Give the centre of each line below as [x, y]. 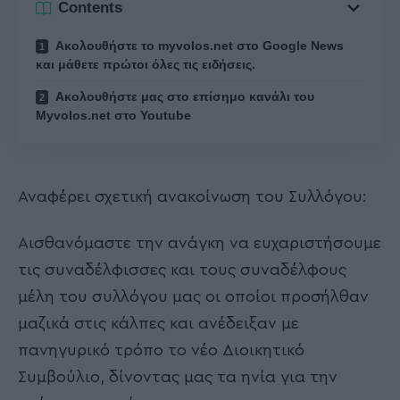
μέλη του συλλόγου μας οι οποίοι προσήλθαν [193, 297]
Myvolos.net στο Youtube [113, 115]
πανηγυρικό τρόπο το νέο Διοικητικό [161, 350]
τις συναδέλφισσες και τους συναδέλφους [182, 270]
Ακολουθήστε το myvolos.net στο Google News [198, 45]
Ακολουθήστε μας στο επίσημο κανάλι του [183, 96]
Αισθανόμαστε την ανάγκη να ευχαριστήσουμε [200, 243]
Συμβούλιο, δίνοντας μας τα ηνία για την [178, 377]
